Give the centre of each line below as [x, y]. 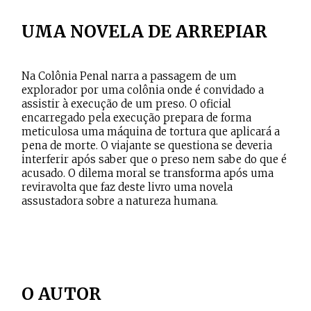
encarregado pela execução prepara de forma [137, 118]
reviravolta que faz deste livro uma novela [127, 187]
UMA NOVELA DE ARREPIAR [145, 32]
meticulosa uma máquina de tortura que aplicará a [151, 132]
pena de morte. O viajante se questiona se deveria [147, 145]
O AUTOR [62, 294]
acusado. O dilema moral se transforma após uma [148, 173]
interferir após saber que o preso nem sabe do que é [154, 159]
